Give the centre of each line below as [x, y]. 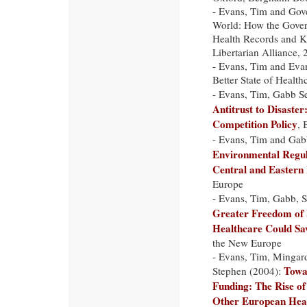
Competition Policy [255, 124]
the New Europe [247, 243]
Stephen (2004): [248, 271]
